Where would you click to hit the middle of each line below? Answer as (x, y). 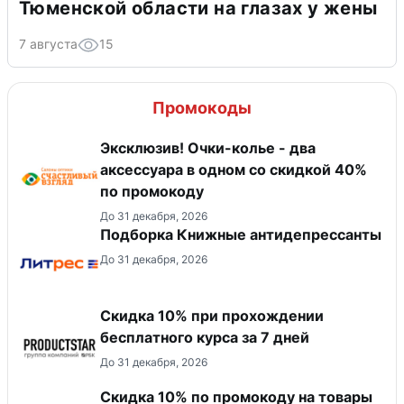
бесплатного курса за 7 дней (205, 338)
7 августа (48, 44)
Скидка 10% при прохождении (212, 316)
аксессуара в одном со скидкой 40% (234, 170)
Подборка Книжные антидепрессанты (241, 235)
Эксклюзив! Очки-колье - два (208, 148)
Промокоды (202, 108)
